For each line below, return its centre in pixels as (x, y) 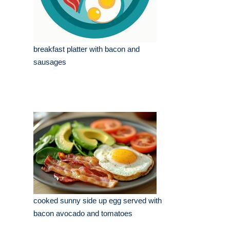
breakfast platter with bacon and (87, 49)
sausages (50, 62)
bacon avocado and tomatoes (83, 214)
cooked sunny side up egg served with (98, 201)
